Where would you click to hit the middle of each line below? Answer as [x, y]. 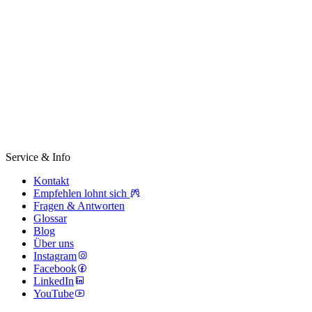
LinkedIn [54, 281]
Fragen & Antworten [79, 206]
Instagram [55, 256]
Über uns [54, 244]
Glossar [50, 219]
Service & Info [38, 157]
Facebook [55, 269]
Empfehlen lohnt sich [81, 194]
